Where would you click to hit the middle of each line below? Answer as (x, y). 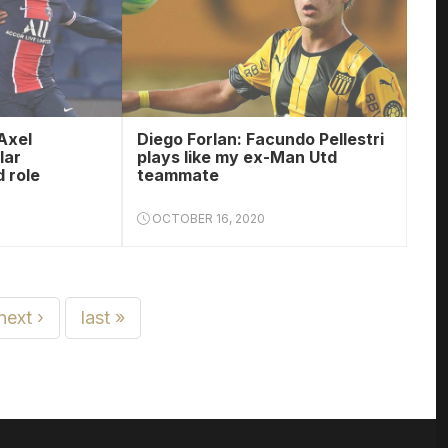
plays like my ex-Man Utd (236, 157)
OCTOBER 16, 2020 (206, 218)
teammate (177, 175)
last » (103, 317)
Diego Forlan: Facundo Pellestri (260, 139)
